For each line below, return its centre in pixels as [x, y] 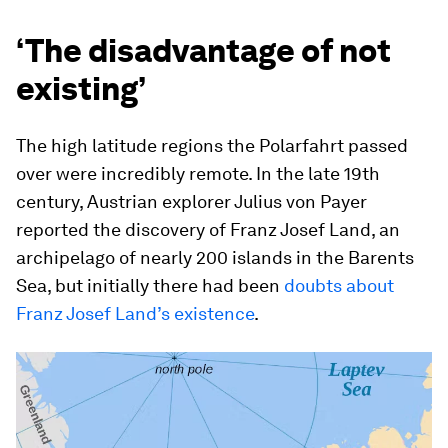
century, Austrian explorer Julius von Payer [191, 201]
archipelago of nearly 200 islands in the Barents [215, 257]
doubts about [339, 285]
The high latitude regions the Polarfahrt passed [212, 145]
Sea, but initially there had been [150, 285]
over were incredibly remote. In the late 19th [198, 173]
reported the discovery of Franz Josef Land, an [208, 229]
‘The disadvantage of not [203, 50]
